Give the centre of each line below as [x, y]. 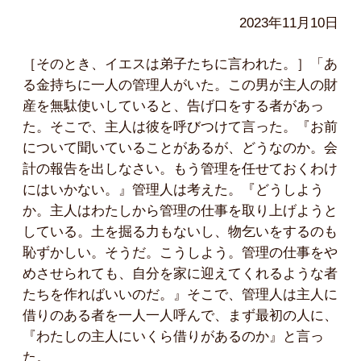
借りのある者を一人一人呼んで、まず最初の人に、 [180, 315]
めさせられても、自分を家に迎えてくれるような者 [180, 273]
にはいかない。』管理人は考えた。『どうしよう [173, 189]
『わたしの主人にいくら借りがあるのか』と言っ [173, 336]
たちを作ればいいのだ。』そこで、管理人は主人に [180, 294]
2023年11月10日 [289, 23]
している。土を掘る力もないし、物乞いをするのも [180, 231]
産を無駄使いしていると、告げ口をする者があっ [173, 106]
